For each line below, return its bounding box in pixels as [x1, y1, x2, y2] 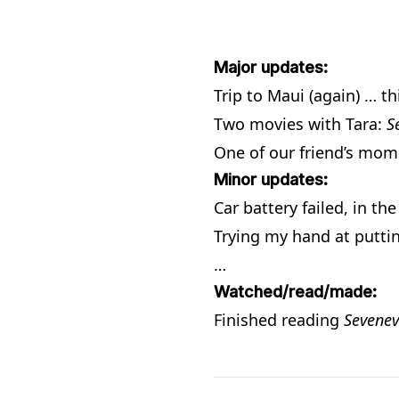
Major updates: [214, 58, 328, 77]
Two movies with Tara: [214, 113, 387, 134]
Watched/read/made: [214, 282, 377, 301]
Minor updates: [214, 170, 328, 189]
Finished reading [214, 309, 344, 330]
